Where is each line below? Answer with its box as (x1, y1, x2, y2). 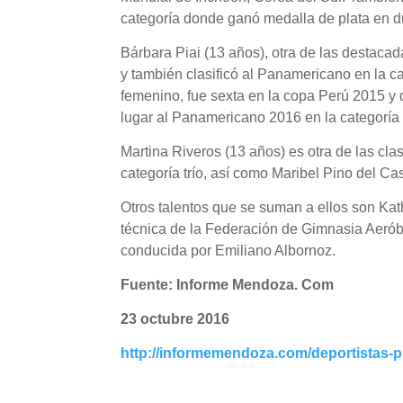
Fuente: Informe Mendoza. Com (121, 277, 335, 293)
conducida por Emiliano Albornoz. (121, 243, 336, 259)
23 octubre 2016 (121, 311, 230, 327)
